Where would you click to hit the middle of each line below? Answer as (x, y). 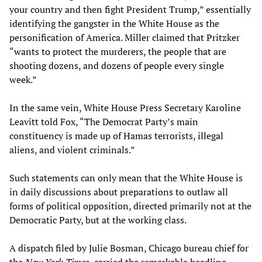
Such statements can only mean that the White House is (126, 177)
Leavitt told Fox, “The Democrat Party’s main (104, 121)
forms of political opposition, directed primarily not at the (130, 206)
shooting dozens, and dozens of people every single (117, 65)
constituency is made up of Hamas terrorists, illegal (116, 135)
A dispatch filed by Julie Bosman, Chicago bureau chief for (129, 248)
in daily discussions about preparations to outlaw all (119, 192)
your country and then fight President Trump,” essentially (130, 9)
